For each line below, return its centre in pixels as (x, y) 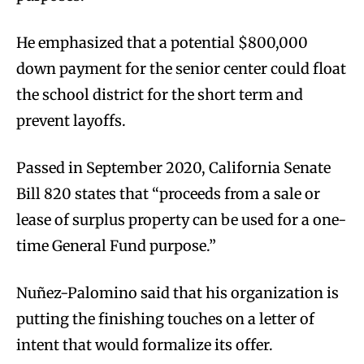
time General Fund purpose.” (116, 245)
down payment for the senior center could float (181, 68)
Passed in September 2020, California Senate (173, 167)
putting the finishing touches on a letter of (165, 318)
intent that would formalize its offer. (145, 344)
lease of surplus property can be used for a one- (181, 219)
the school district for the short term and (160, 94)
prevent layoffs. (73, 120)
